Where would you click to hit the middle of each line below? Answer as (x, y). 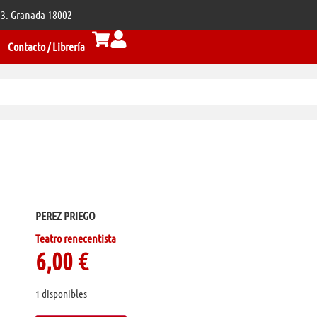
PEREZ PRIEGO (66, 215)
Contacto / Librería (47, 47)
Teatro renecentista (76, 238)
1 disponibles (62, 293)
